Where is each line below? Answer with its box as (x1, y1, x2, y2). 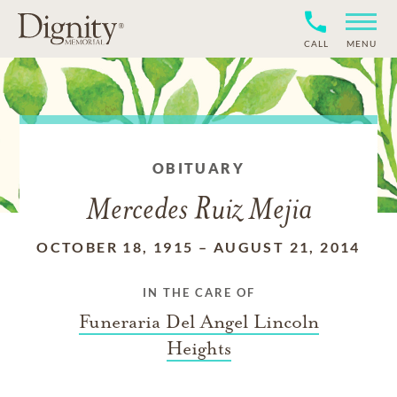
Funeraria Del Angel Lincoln (78, 310, 319, 333)
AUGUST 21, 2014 (213, 238, 361, 255)
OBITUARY (152, 160, 245, 176)
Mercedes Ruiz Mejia (85, 196, 312, 227)
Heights (166, 337, 231, 360)
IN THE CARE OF (142, 285, 255, 300)
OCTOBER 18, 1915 (36, 238, 194, 255)
